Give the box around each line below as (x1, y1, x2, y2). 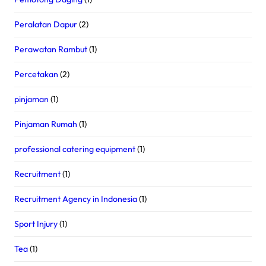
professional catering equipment (14, 143, 135, 154)
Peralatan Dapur (14, 18, 77, 30)
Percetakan (14, 68, 58, 80)
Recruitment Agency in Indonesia (14, 193, 137, 204)
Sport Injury (14, 218, 58, 229)
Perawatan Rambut (14, 43, 87, 55)
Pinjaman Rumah (14, 118, 77, 129)
